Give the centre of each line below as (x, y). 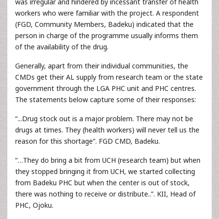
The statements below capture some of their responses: (106, 99)
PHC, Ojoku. (34, 205)
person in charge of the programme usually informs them (107, 35)
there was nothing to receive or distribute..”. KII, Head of (105, 194)
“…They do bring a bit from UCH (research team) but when (108, 160)
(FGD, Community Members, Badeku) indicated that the (104, 24)
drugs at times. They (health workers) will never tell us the (107, 130)
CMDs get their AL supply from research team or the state (109, 77)
